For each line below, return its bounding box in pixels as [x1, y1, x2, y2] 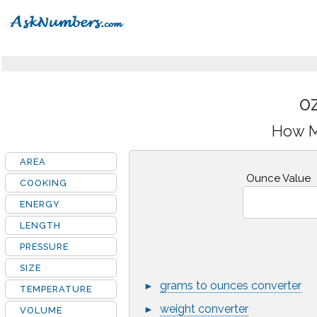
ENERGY [20, 199, 60, 209]
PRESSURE [20, 241, 69, 252]
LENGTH [20, 220, 61, 231]
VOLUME [20, 305, 62, 316]
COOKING [20, 178, 67, 188]
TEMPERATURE [20, 284, 92, 294]
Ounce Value [246, 172, 311, 185]
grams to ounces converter [160, 279, 301, 292]
